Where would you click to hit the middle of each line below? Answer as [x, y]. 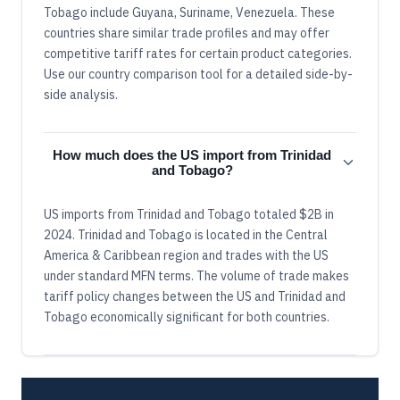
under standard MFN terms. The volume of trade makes [196, 276]
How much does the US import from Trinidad [192, 155]
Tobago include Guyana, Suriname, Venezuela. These [189, 13]
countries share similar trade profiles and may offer [187, 33]
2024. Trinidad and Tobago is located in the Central [186, 235]
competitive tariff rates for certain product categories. [198, 54]
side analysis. [81, 95]
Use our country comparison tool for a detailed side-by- [198, 75]
